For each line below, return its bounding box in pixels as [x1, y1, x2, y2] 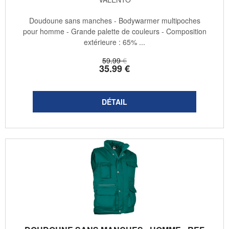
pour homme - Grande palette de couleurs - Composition [22, 26, 207, 37]
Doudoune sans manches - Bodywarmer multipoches [29, 15, 200, 26]
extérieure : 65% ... [84, 37, 145, 48]
